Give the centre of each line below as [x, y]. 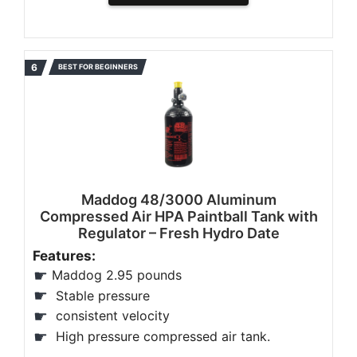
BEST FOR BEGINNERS [98, 67]
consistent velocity [111, 316]
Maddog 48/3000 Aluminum [178, 200]
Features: [64, 256]
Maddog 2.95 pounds [117, 275]
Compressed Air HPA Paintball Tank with [178, 216]
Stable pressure [101, 295]
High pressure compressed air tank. [161, 336]
